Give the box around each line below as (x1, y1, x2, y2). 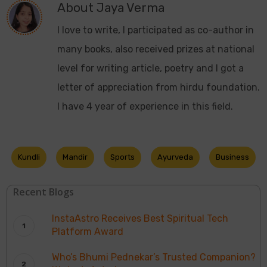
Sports (110, 153, 135, 162)
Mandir (63, 153, 88, 162)
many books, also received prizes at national (57, 44, 255, 55)
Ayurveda (157, 153, 194, 162)
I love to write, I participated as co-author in (57, 24, 254, 36)
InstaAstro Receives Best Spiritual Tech (52, 213, 229, 225)
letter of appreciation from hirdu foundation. (57, 82, 260, 94)
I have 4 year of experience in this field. (57, 101, 234, 113)
